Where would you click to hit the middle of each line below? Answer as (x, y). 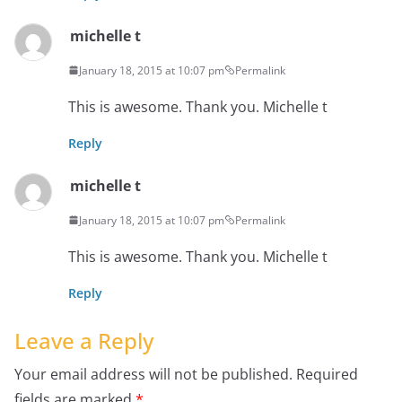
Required (327, 374)
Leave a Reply (84, 340)
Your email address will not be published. (153, 374)
